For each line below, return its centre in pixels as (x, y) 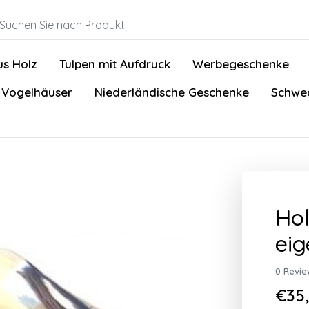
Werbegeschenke (241, 64)
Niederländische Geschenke (172, 92)
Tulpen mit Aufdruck (115, 64)
